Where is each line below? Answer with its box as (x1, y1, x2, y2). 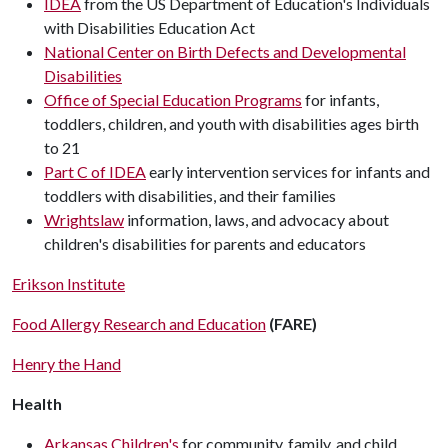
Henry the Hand (12, 353, 121, 373)
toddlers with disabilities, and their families (44, 185, 336, 205)
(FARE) (269, 313, 317, 333)
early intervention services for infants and (146, 161, 430, 181)
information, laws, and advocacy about (124, 209, 389, 229)
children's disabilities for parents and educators (44, 233, 366, 253)
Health (12, 393, 62, 413)
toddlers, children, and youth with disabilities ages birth (44, 113, 419, 133)
